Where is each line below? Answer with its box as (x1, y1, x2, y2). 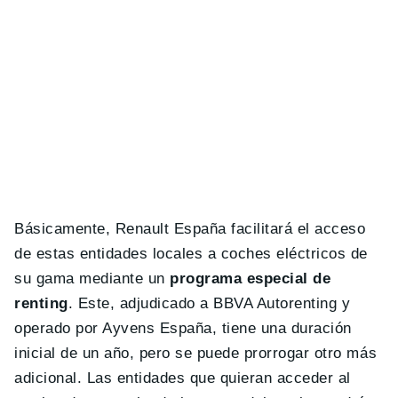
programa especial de (170, 270, 331, 288)
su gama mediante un (14, 270, 171, 288)
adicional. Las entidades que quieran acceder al (14, 370, 351, 387)
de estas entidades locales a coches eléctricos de (14, 245, 368, 263)
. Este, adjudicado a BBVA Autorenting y (68, 295, 351, 313)
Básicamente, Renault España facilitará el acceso (14, 220, 366, 238)
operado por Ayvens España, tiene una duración (14, 320, 352, 338)
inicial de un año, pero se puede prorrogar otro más (14, 345, 378, 362)
